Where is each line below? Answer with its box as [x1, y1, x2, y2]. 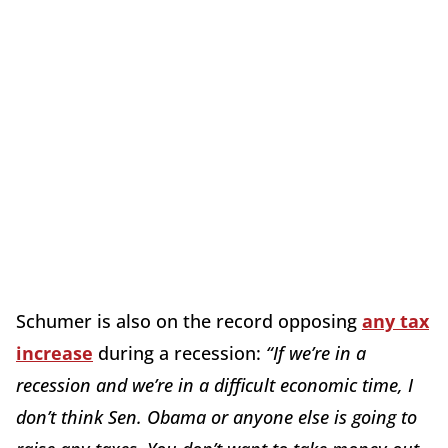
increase [16, 340, 93, 365]
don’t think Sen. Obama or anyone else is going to [16, 404, 417, 429]
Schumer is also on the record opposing [16, 308, 362, 333]
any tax [362, 308, 429, 333]
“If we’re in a [266, 340, 366, 365]
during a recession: [93, 340, 266, 365]
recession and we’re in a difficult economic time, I [16, 372, 413, 397]
